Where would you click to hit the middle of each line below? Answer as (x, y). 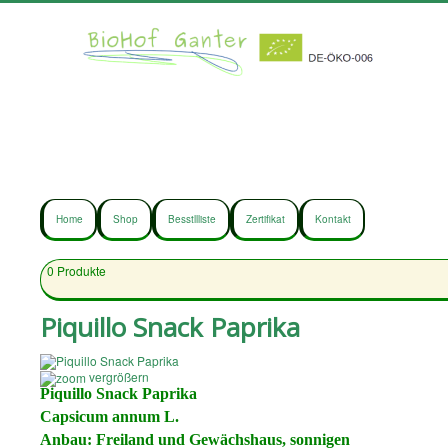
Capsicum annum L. (109, 416)
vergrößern (117, 377)
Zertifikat (265, 219)
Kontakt (333, 219)
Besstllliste (192, 219)
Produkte (80, 271)
